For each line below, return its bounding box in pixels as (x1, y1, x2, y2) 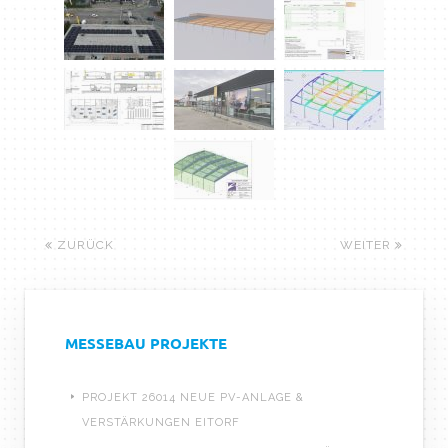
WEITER (340, 238, 395, 252)
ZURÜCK (53, 238, 114, 252)
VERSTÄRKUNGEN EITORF (82, 416, 240, 430)
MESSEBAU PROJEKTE (65, 333, 227, 353)
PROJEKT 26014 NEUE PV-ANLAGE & (82, 391, 304, 405)
